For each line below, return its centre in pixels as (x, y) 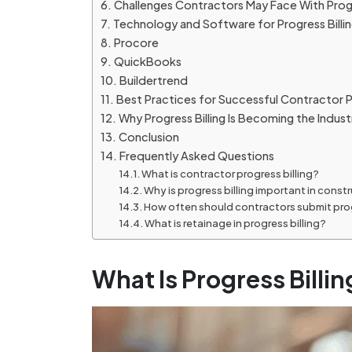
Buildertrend (153, 81)
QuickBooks (147, 62)
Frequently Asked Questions (196, 156)
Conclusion (148, 137)
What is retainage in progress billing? (236, 224)
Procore (136, 43)
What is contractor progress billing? (231, 174)
